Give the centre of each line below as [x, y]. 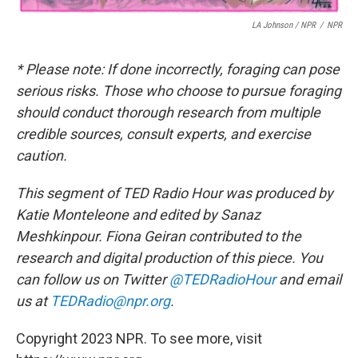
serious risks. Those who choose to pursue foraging [179, 91]
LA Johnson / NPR [284, 25]
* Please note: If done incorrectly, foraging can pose [178, 69]
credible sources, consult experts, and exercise [163, 134]
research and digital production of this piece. [156, 258]
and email [308, 279]
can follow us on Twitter [93, 279]
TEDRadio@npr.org [110, 301]
